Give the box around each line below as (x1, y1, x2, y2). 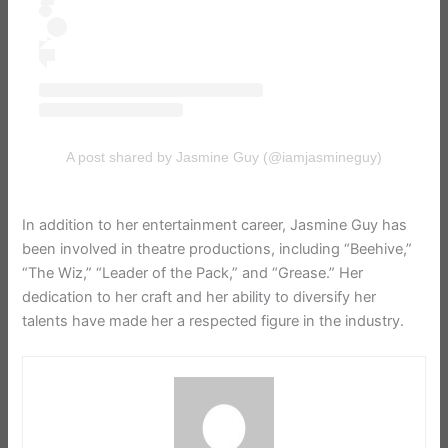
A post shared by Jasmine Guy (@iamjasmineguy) (66, 149, 382, 166)
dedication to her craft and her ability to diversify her (22, 287, 377, 306)
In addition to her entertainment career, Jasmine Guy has (22, 215, 408, 234)
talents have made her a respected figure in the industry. (22, 311, 405, 330)
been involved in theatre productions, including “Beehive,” (22, 239, 413, 258)
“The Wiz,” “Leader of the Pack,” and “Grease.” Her (22, 263, 364, 282)
